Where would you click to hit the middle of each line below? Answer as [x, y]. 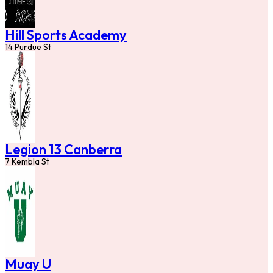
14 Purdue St [28, 47]
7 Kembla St [27, 162]
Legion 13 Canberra [63, 150]
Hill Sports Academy [66, 35]
